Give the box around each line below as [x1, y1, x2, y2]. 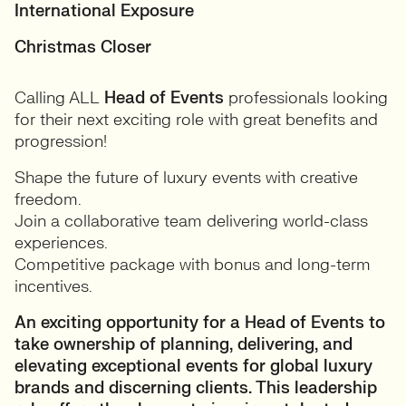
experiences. [14, 233, 108, 254]
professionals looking [224, 88, 388, 109]
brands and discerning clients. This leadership [14, 378, 377, 399]
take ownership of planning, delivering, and [14, 334, 353, 355]
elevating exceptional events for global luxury [14, 356, 372, 377]
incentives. [14, 276, 92, 297]
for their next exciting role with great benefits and [14, 110, 378, 130]
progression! [14, 131, 107, 152]
